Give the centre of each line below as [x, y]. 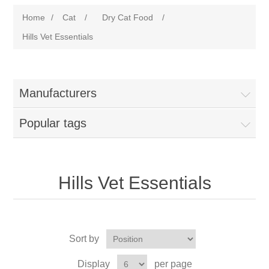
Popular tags [53, 123]
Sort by [84, 239]
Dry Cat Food [128, 17]
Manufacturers [58, 93]
